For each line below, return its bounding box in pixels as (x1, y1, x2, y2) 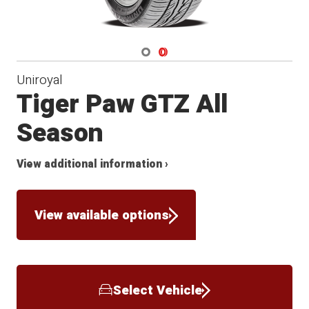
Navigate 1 (140, 43, 188, 57)
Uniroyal (17, 70, 63, 90)
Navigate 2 (158, 43, 206, 57)
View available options (34, 205, 170, 225)
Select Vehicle (112, 280, 202, 300)
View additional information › (17, 157, 169, 173)
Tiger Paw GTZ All (17, 86, 228, 124)
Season (17, 114, 104, 153)
